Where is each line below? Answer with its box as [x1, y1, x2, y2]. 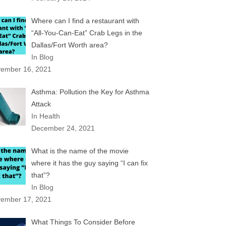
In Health [31, 112, 60, 120]
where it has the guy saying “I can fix [31, 159, 148, 167]
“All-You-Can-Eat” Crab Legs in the [31, 29, 142, 37]
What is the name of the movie [31, 147, 129, 155]
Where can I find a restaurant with [31, 17, 139, 25]
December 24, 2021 [31, 124, 95, 132]
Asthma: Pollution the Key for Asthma [31, 88, 149, 96]
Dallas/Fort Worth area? [31, 41, 108, 49]
